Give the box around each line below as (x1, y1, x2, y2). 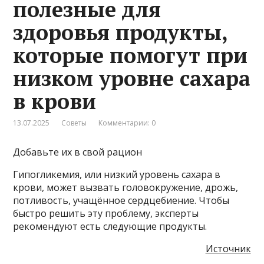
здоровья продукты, (13, 18, 228, 46)
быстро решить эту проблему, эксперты (13, 206, 199, 220)
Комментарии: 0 (98, 117, 156, 128)
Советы (61, 117, 87, 128)
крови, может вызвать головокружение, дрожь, (13, 180, 239, 194)
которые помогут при (13, 41, 248, 69)
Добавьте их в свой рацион (13, 145, 143, 159)
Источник (205, 242, 251, 255)
